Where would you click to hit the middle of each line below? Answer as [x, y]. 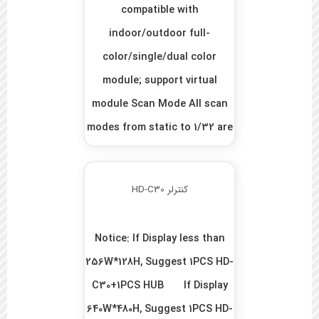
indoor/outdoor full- [160, 34]
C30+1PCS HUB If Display [159, 286]
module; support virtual [159, 81]
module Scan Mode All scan [159, 105]
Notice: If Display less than [159, 239]
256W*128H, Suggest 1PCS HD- [160, 263]
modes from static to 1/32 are [159, 128]
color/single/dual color [160, 58]
